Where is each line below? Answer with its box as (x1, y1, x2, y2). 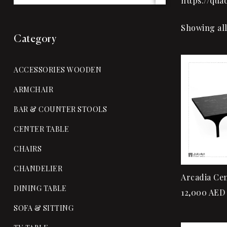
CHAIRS (14, 143, 42, 154)
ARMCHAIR (14, 84, 53, 94)
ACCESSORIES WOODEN (14, 64, 101, 74)
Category (14, 33, 56, 45)
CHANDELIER (14, 163, 62, 173)
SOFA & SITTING (14, 203, 73, 213)
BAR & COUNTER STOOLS (14, 104, 107, 114)
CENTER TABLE (14, 124, 69, 134)
